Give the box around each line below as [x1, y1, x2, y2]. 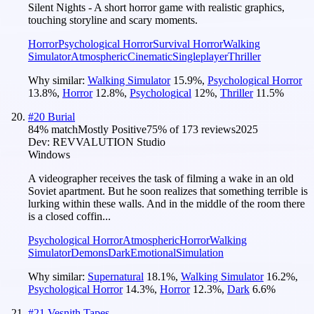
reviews [198, 123, 235, 135]
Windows [28, 148, 70, 161]
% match [39, 123, 78, 135]
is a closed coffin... [28, 210, 111, 222]
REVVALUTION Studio [53, 135, 165, 148]
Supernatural [88, 270, 144, 282]
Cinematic [128, 50, 172, 62]
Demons [71, 246, 108, 259]
